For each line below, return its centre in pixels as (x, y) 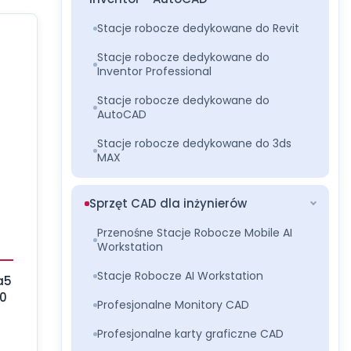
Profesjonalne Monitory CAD (174, 305)
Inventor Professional (155, 71)
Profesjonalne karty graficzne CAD (191, 334)
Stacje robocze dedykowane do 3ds (195, 143)
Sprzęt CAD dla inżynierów (168, 203)
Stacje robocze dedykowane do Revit (199, 28)
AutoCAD (122, 114)
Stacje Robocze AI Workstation (181, 276)
